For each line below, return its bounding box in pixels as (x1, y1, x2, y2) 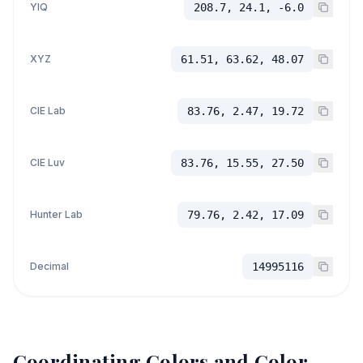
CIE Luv (30, 156, 65, 169)
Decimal (30, 260, 69, 272)
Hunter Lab (30, 208, 83, 220)
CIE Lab (30, 105, 66, 117)
